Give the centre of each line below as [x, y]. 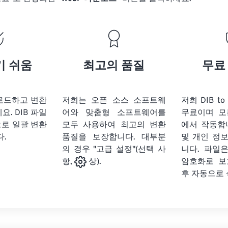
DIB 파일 [31, 113]
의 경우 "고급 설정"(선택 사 [114, 150]
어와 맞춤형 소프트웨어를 [114, 113]
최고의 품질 [114, 66]
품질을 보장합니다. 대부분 [114, 137]
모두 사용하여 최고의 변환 [114, 125]
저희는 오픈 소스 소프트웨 [114, 101]
